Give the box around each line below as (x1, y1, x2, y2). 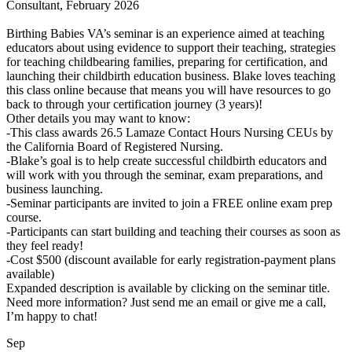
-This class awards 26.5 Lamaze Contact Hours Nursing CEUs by (6, 126, 333, 139)
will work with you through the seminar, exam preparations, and (6, 168, 323, 181)
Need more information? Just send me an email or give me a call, (6, 295, 326, 309)
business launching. (6, 182, 103, 196)
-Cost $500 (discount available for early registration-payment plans (6, 253, 335, 266)
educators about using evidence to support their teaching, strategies (6, 41, 335, 54)
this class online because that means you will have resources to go (6, 83, 331, 97)
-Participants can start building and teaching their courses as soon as (6, 225, 340, 238)
